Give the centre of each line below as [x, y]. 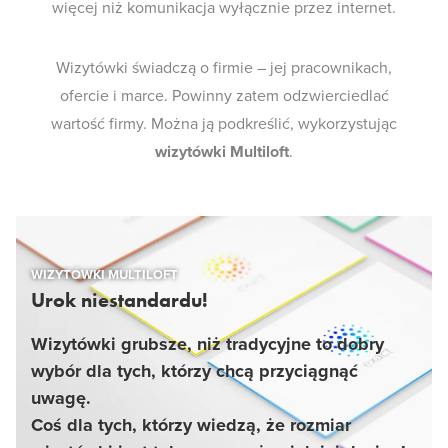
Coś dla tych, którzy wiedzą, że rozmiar [191, 425]
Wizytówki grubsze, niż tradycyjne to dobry [207, 344]
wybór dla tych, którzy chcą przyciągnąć [194, 371]
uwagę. [61, 398]
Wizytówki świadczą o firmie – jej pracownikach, [224, 68]
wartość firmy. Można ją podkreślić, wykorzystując [224, 124]
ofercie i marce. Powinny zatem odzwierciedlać [224, 96]
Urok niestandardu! [119, 300]
